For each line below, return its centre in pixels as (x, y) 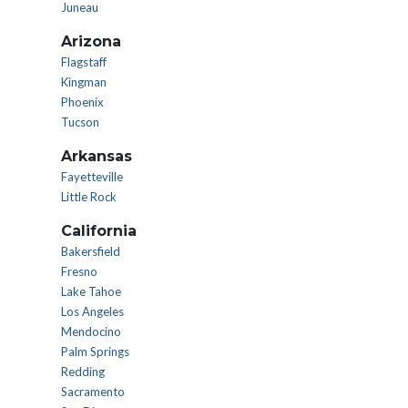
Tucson (80, 122)
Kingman (84, 82)
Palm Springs (95, 352)
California (99, 231)
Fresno (79, 271)
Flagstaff (84, 62)
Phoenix (82, 102)
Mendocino (91, 331)
